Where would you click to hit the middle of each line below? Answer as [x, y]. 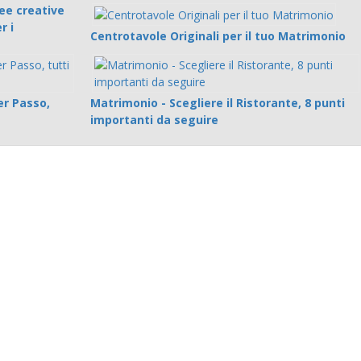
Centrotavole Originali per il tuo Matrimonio [218, 36]
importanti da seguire [155, 119]
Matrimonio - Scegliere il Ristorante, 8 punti [218, 102]
